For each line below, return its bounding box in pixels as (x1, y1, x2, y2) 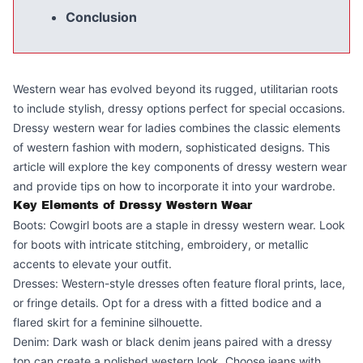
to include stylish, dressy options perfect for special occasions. (13, 101, 345, 115)
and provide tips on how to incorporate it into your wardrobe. (13, 179, 335, 193)
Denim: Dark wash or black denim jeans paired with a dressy (13, 335, 332, 348)
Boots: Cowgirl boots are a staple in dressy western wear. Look (13, 218, 345, 232)
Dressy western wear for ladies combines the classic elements (13, 121, 340, 135)
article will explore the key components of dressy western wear (13, 160, 347, 173)
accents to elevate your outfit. (13, 257, 172, 271)
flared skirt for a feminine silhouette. (13, 315, 203, 329)
